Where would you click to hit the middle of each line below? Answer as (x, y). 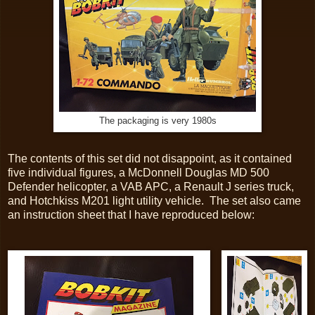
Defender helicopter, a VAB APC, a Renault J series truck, (151, 186)
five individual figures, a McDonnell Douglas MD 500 (139, 172)
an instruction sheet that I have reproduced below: (131, 214)
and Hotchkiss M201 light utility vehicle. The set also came (154, 200)
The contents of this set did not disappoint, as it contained (150, 158)
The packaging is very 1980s (157, 121)
